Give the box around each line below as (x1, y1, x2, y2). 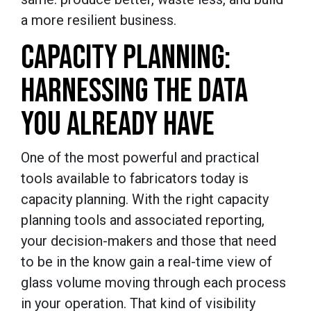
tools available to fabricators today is (21, 169, 249, 187)
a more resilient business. (21, 11, 180, 28)
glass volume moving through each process (21, 274, 286, 291)
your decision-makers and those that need (21, 232, 276, 249)
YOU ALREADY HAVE (21, 104, 220, 144)
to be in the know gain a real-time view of (21, 253, 272, 270)
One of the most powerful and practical (21, 149, 259, 166)
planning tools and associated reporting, (21, 211, 264, 228)
